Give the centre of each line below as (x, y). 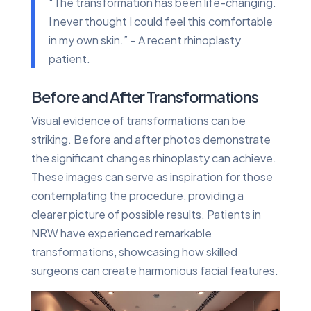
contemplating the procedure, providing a (137, 195)
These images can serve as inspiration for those (152, 176)
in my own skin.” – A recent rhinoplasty (144, 40)
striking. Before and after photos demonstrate (151, 139)
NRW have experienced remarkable (121, 233)
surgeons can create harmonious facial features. (154, 270)
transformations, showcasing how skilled (134, 251)
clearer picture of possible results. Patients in (146, 214)
